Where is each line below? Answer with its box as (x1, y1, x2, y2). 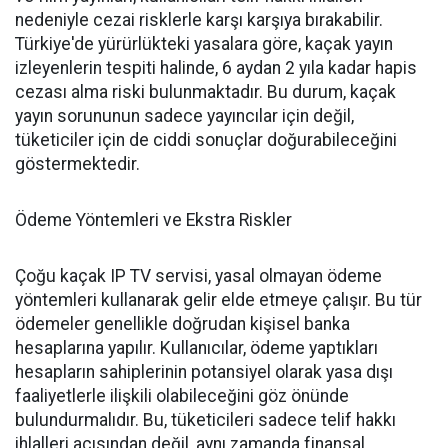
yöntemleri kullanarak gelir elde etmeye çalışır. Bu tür (15, 290, 422, 310)
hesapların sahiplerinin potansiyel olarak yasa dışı (15, 362, 393, 382)
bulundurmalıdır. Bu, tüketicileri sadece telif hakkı (15, 410, 396, 430)
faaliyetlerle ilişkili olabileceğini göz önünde (15, 386, 349, 406)
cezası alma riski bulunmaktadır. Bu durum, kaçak (15, 82, 396, 102)
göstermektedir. (15, 154, 140, 174)
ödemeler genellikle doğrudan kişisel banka (15, 314, 350, 334)
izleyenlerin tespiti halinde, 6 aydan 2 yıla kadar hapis (15, 58, 417, 78)
